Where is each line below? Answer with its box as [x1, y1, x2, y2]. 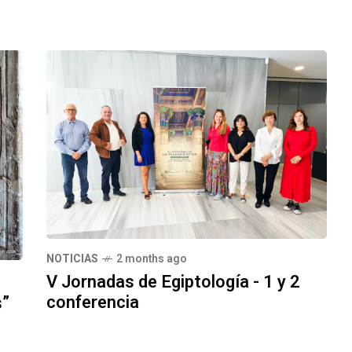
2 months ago [116, 250, 187, 267]
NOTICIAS [46, 250, 98, 267]
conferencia [46, 289, 139, 315]
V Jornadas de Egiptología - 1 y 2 [46, 269, 300, 295]
